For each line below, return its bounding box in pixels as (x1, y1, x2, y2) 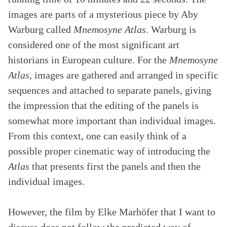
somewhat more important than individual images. (8, 115, 216, 126)
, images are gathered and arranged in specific (29, 69, 218, 81)
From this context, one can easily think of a (8, 130, 186, 141)
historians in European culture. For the (8, 54, 169, 65)
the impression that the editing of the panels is (8, 100, 199, 111)
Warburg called (8, 24, 73, 35)
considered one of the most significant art (8, 39, 179, 50)
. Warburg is (146, 24, 196, 35)
